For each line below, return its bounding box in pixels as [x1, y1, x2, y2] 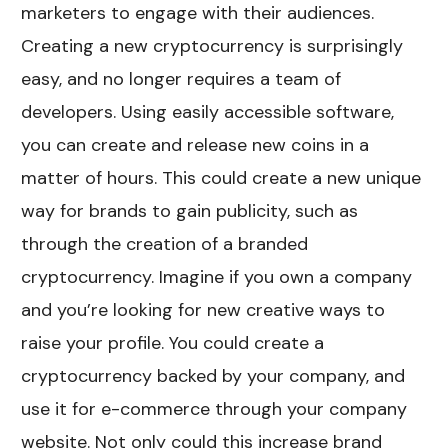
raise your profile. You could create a [21, 330, 325, 355]
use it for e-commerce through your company [21, 396, 408, 421]
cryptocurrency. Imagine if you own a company [21, 264, 413, 289]
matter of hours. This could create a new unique [21, 165, 422, 190]
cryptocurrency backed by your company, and [21, 363, 406, 388]
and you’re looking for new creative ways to [21, 297, 386, 322]
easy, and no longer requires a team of [21, 66, 342, 91]
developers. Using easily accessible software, [21, 99, 395, 124]
